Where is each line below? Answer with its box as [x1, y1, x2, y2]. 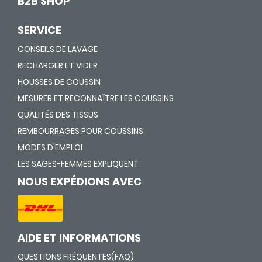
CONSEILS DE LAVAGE [18, 43, 98, 55]
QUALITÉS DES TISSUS [18, 108, 98, 120]
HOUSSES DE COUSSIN [18, 75, 101, 88]
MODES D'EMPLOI [18, 141, 82, 153]
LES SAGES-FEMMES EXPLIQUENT [18, 157, 139, 170]
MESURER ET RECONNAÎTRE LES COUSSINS [18, 92, 174, 104]
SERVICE [18, 22, 61, 37]
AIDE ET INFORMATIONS [18, 230, 141, 246]
